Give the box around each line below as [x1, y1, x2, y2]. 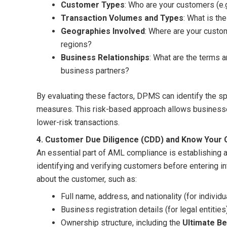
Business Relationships [61, 52, 149, 62]
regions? [61, 39, 92, 49]
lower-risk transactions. [36, 117, 120, 127]
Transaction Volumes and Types [61, 13, 183, 23]
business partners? [61, 65, 129, 75]
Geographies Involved [61, 26, 145, 36]
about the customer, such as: [36, 174, 137, 184]
